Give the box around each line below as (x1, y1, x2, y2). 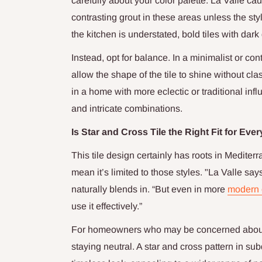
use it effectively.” (71, 201, 142, 212)
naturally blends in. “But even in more (71, 184, 227, 195)
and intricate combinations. (71, 103, 182, 113)
